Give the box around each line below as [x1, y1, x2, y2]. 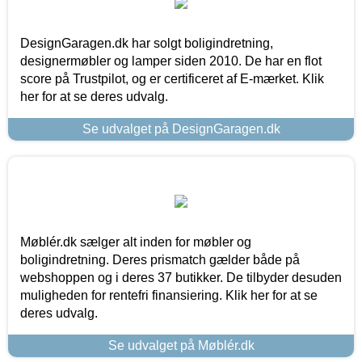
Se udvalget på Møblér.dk [107, 338, 255, 352]
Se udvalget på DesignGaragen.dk [82, 121, 280, 136]
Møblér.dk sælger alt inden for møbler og [20, 234, 251, 249]
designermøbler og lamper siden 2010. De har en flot [20, 53, 322, 68]
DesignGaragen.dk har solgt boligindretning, [20, 36, 273, 50]
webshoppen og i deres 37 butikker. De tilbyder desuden [20, 270, 342, 284]
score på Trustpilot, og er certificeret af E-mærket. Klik [20, 71, 324, 86]
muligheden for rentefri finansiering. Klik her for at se [20, 288, 318, 302]
